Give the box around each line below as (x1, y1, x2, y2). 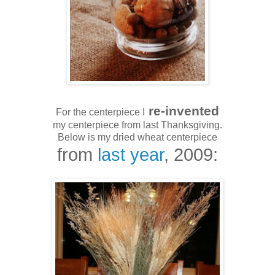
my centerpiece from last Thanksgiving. (53, 119, 222, 130)
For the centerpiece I (56, 106, 145, 117)
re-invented (145, 103, 219, 118)
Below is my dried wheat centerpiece (58, 131, 217, 142)
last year (98, 144, 164, 165)
